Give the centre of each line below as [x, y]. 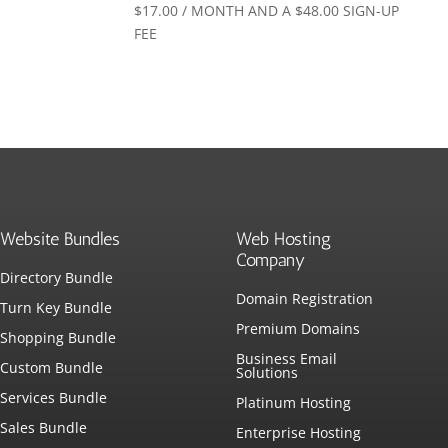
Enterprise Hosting [299, 432]
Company [271, 259]
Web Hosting [284, 238]
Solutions [267, 372]
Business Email [287, 358]
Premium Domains [298, 328]
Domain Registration [305, 298]
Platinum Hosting [294, 402]
